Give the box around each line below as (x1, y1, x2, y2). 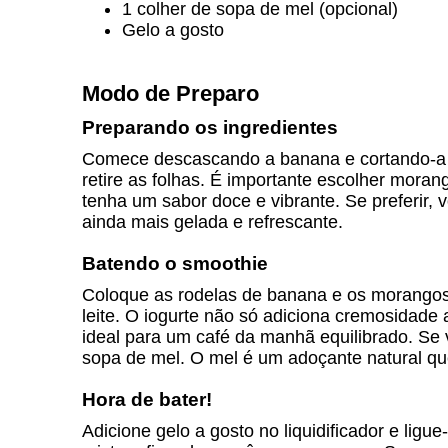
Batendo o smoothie (82, 253, 268, 274)
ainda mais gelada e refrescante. (82, 212, 343, 232)
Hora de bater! (82, 389, 212, 410)
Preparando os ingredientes (82, 117, 338, 138)
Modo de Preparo (82, 81, 259, 106)
